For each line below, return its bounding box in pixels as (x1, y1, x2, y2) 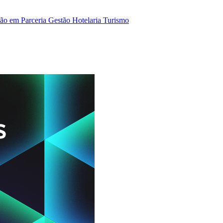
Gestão (48, 16, 72, 24)
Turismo (103, 16, 129, 24)
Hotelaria (72, 16, 103, 24)
